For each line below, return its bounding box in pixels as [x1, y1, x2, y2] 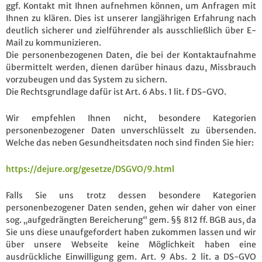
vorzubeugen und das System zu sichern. [6, 74, 167, 85]
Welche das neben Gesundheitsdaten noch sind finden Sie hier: [6, 137, 254, 148]
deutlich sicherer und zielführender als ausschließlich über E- [6, 25, 256, 36]
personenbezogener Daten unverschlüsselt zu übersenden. [6, 125, 256, 136]
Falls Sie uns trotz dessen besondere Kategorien [6, 189, 256, 201]
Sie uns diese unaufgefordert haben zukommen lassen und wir [6, 226, 256, 237]
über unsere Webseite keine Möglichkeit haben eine [6, 239, 256, 250]
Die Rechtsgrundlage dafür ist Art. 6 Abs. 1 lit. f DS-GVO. [6, 86, 226, 97]
